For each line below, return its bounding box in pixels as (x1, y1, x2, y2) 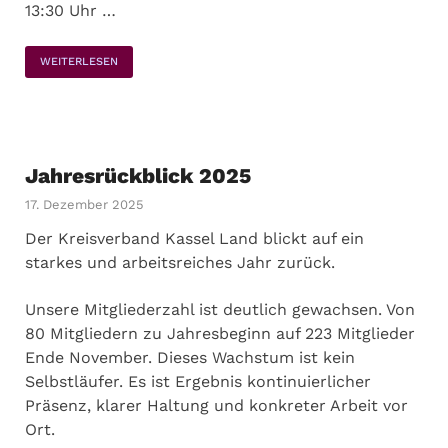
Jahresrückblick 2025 (25, 163, 251, 188)
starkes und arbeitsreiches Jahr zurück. (25, 253, 335, 272)
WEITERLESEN (40, 55, 118, 68)
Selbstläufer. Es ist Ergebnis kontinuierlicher (25, 372, 371, 391)
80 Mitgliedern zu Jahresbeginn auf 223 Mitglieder (25, 324, 415, 343)
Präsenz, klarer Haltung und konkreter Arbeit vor (25, 396, 408, 415)
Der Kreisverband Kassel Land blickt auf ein (25, 229, 364, 248)
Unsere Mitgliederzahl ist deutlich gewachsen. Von (25, 300, 415, 319)
